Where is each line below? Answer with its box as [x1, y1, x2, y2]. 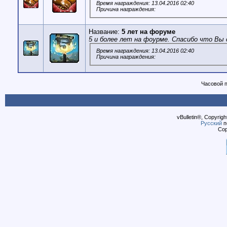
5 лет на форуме [122, 28, 175, 35]
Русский [200, 120, 222, 126]
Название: [89, 28, 122, 35]
